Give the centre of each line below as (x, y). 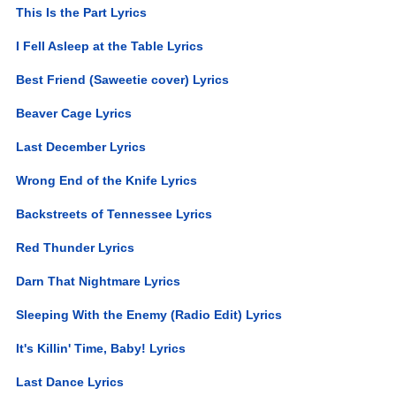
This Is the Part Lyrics (82, 12)
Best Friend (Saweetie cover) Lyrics (123, 79)
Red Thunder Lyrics (76, 247)
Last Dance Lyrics (70, 381)
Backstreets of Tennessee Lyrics (114, 213)
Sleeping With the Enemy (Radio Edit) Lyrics (149, 314)
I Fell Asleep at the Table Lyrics (110, 46)
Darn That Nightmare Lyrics (99, 281)
